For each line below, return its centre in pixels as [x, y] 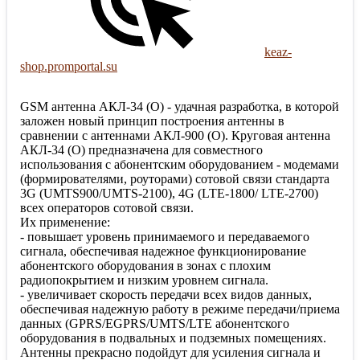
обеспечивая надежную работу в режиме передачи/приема [180, 309]
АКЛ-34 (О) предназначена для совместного [141, 149]
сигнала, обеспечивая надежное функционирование [163, 251]
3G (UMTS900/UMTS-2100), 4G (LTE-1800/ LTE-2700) [169, 193]
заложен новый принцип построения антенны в [152, 121]
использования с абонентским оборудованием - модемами [180, 164]
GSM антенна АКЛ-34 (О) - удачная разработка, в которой [180, 106]
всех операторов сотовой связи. [107, 207]
